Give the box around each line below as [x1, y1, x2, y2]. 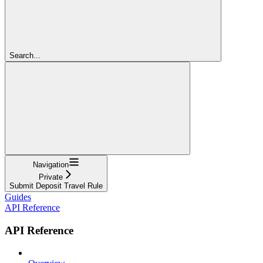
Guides [5, 191, 31, 202]
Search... [9, 50, 41, 60]
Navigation [33, 160, 69, 169]
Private [39, 172, 63, 181]
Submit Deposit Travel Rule [9, 181, 103, 190]
